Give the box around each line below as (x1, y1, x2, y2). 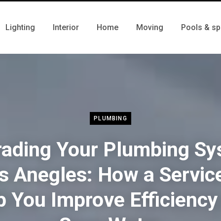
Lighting (5, 23, 35, 32)
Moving (136, 23, 163, 32)
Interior (53, 23, 79, 32)
